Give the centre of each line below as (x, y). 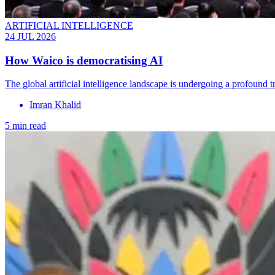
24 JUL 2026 (30, 36)
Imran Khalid (55, 105)
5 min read (25, 126)
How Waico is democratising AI (84, 60)
